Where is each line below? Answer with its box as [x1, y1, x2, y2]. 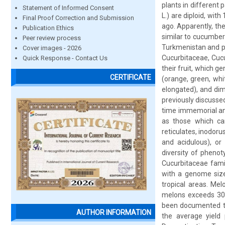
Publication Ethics [23, 24, 74, 32]
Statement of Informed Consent [23, 4, 114, 12]
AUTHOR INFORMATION [76, 208, 151, 217]
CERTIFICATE [110, 73, 151, 82]
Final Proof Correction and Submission [23, 14, 134, 22]
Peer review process [23, 34, 81, 42]
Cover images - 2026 [23, 44, 81, 52]
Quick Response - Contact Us [23, 54, 107, 62]
